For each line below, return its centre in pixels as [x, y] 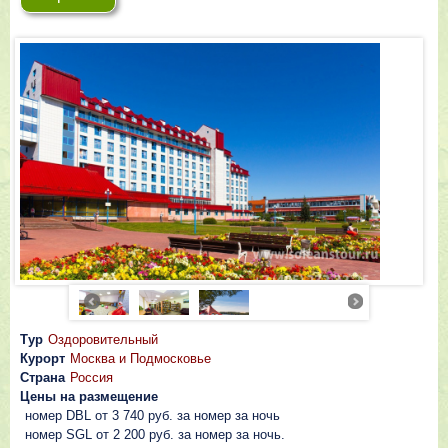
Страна [42, 377]
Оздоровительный [103, 339]
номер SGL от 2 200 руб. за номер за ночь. [155, 434]
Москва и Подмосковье [140, 358]
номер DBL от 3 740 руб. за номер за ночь [152, 415]
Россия [91, 377]
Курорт [42, 358]
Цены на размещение [89, 396]
